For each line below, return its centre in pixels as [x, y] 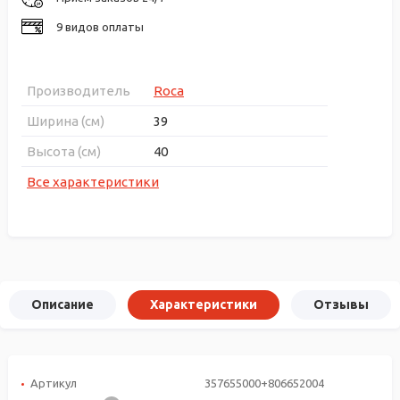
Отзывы [341, 304]
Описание [62, 304]
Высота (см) [64, 151]
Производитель [79, 90]
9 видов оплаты [100, 26]
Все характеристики [93, 181]
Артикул [54, 383]
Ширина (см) [66, 121]
